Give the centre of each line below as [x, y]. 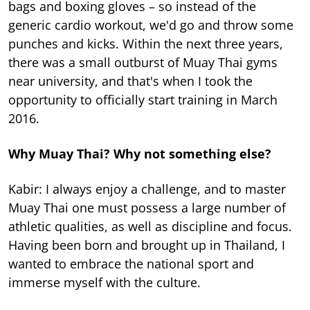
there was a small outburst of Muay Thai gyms [143, 63]
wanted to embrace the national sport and [131, 264]
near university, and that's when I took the [130, 81]
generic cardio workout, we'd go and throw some [151, 25]
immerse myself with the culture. [104, 283]
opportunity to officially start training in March [143, 100]
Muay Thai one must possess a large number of [147, 208]
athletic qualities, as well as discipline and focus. [150, 227]
